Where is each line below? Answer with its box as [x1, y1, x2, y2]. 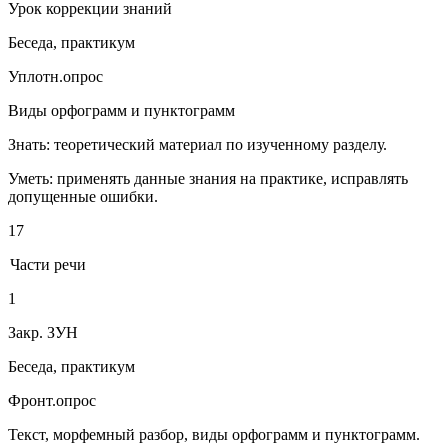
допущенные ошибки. [8, 188, 158, 206]
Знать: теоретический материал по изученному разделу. [8, 136, 387, 154]
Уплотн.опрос [8, 68, 103, 86]
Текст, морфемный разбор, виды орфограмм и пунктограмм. [8, 426, 420, 444]
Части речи [10, 256, 87, 274]
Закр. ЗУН [8, 324, 78, 342]
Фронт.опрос [8, 392, 96, 410]
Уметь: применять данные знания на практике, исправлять [8, 170, 408, 188]
